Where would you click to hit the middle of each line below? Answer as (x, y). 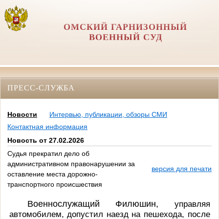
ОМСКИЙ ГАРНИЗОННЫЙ (126, 27)
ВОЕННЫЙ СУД (125, 37)
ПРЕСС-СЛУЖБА (41, 88)
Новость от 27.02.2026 (46, 141)
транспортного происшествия (55, 185)
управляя (192, 204)
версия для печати (182, 169)
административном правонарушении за (71, 164)
